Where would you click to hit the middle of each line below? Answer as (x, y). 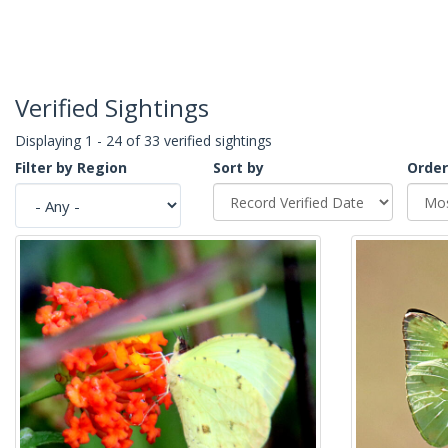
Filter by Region (71, 168)
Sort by (238, 168)
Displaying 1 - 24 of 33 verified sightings (143, 141)
